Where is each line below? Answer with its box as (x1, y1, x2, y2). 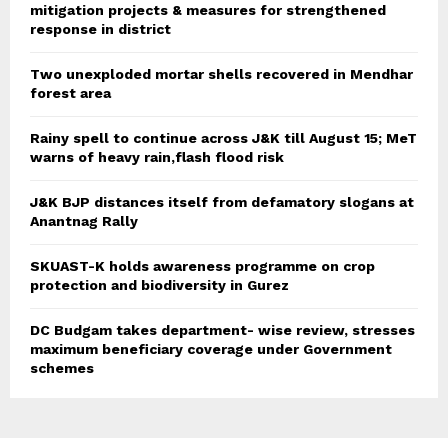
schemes (30, 360, 94, 377)
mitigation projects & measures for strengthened (30, 2, 386, 19)
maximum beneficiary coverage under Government (30, 341, 392, 358)
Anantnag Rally (30, 213, 138, 230)
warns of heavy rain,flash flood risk (30, 149, 284, 166)
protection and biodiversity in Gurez (30, 277, 289, 294)
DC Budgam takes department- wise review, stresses (30, 322, 415, 339)
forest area (30, 85, 111, 102)
